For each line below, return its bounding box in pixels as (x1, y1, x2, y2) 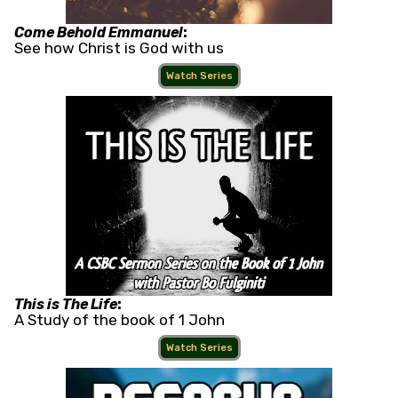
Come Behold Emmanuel (14, 24, 183, 42)
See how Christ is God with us (14, 39, 224, 58)
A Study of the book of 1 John (14, 311, 225, 330)
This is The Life (14, 296, 117, 314)
